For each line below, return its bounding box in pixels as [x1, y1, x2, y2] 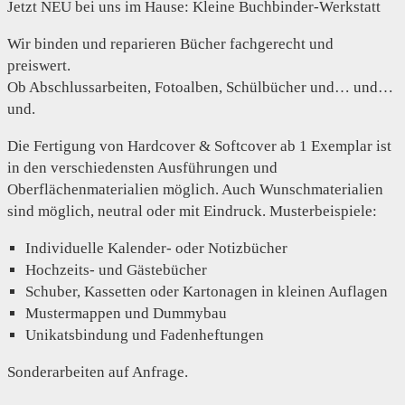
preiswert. [7, 56, 71, 74]
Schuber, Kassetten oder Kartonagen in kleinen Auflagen [25, 282, 388, 300]
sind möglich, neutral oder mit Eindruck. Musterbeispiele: [7, 202, 377, 220]
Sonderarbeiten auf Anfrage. [7, 363, 188, 381]
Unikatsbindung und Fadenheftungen [25, 325, 264, 344]
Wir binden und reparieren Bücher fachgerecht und [7, 34, 334, 52]
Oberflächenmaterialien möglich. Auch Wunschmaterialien [7, 180, 383, 198]
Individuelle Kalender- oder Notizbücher [25, 239, 287, 257]
